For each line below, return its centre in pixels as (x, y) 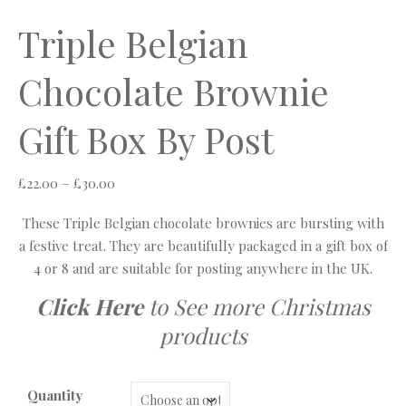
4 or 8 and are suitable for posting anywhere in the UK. (203, 268)
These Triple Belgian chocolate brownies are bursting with (203, 223)
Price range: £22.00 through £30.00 (223, 182)
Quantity (55, 395)
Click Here (89, 306)
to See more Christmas (256, 306)
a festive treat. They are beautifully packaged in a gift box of (203, 246)
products (203, 335)
